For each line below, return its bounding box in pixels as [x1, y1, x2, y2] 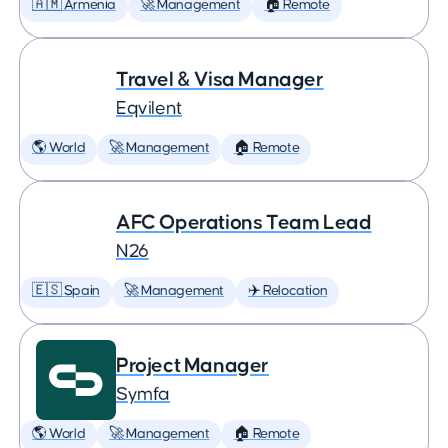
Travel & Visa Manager [116, 69, 324, 90]
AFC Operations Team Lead [116, 212, 372, 233]
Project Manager [116, 355, 269, 376]
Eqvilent [116, 99, 182, 118]
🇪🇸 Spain [32, 284, 100, 298]
